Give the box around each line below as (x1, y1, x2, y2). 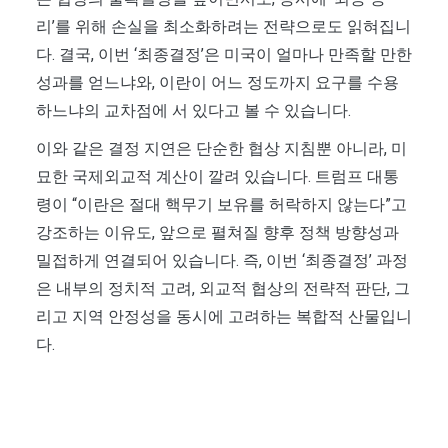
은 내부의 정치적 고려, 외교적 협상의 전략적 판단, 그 (36, 279, 410, 299)
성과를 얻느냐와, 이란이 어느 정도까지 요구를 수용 (36, 73, 399, 93)
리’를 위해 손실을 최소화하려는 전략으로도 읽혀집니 (36, 17, 411, 37)
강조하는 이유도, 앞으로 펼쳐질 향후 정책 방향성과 (36, 223, 399, 243)
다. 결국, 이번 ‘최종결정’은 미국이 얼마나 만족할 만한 (36, 45, 412, 65)
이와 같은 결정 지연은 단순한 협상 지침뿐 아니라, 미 (36, 139, 407, 159)
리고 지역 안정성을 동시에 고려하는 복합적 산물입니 (36, 307, 412, 327)
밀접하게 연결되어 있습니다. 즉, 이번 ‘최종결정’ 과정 (36, 251, 408, 271)
